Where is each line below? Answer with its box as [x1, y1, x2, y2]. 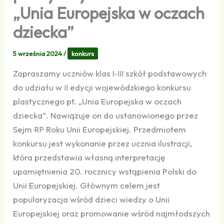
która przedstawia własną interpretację [13, 151, 165, 162]
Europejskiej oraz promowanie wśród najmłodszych [13, 207, 210, 218]
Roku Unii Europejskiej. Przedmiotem [44, 123, 186, 134]
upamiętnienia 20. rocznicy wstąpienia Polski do [13, 165, 197, 176]
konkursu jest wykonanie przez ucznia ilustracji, [13, 137, 192, 148]
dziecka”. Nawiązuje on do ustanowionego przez [13, 109, 198, 120]
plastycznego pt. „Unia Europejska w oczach [13, 95, 182, 106]
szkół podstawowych [123, 67, 207, 78]
